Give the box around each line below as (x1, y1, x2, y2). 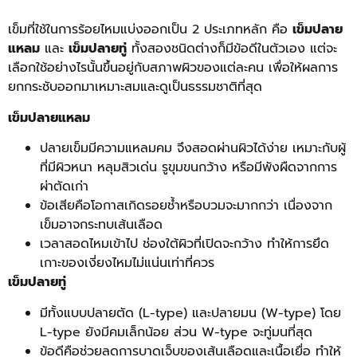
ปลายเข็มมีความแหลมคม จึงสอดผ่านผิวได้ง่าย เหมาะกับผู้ (40, 139, 346, 159)
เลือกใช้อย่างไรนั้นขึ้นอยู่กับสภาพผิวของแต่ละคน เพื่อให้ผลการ (8, 58, 338, 78)
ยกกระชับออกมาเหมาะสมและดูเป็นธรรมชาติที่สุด (8, 77, 262, 97)
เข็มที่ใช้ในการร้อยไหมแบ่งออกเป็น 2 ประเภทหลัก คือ (8, 20, 292, 40)
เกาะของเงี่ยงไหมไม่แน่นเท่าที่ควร (40, 253, 214, 273)
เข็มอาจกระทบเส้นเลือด (40, 215, 163, 235)
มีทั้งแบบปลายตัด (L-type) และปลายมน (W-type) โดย (40, 303, 341, 323)
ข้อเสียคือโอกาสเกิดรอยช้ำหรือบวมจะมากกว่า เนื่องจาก (40, 196, 332, 216)
